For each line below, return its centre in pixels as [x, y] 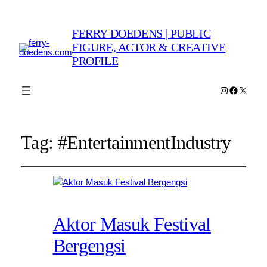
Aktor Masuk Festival [132, 224]
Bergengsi [89, 246]
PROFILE [95, 61]
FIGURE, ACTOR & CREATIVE [149, 47]
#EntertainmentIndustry [144, 143]
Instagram [240, 89]
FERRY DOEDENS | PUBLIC [142, 34]
